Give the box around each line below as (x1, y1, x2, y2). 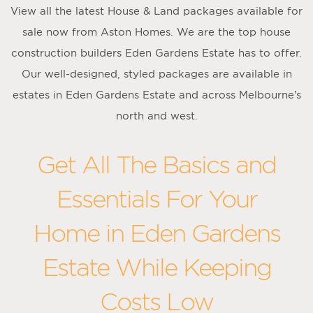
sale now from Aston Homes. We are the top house (22, 25, 291, 38)
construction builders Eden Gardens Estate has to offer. (11, 46, 302, 59)
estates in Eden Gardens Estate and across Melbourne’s (12, 88, 301, 101)
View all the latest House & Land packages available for (10, 4, 303, 17)
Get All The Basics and (37, 151, 276, 177)
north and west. (115, 109, 198, 122)
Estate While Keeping (42, 254, 271, 280)
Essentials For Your (56, 185, 257, 212)
